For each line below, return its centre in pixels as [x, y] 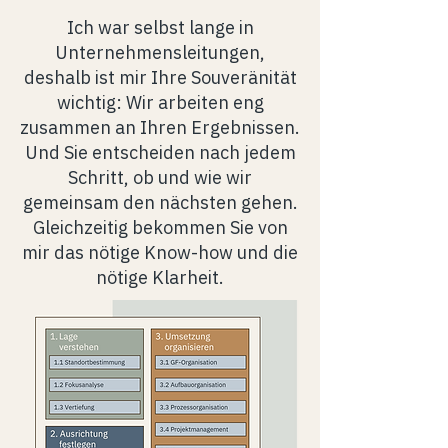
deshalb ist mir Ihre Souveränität [160, 77]
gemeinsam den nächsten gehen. [160, 202]
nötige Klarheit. [160, 277]
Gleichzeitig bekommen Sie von [160, 227]
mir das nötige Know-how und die [160, 252]
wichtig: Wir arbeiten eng [160, 102]
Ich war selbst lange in [160, 27]
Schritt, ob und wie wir [160, 177]
